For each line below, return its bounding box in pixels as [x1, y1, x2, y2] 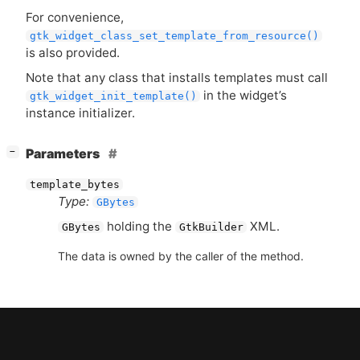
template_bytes [29, 178, 120, 190]
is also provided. [26, 44, 120, 60]
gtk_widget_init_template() [29, 89, 197, 102]
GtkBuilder [178, 220, 243, 233]
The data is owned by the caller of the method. [58, 248, 304, 263]
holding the [104, 218, 176, 234]
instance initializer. [26, 104, 135, 121]
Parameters [26, 145, 102, 162]
